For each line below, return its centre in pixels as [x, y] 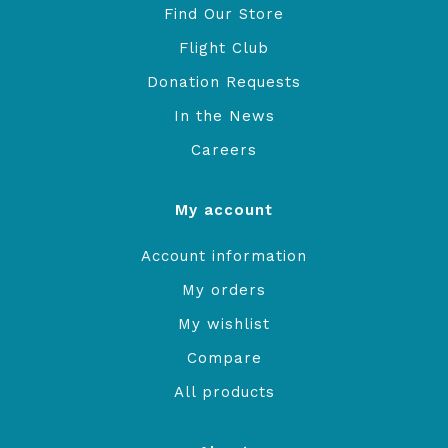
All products [224, 392]
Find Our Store [224, 14]
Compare [224, 358]
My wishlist [224, 324]
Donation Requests [224, 82]
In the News [224, 116]
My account [224, 210]
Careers [224, 150]
